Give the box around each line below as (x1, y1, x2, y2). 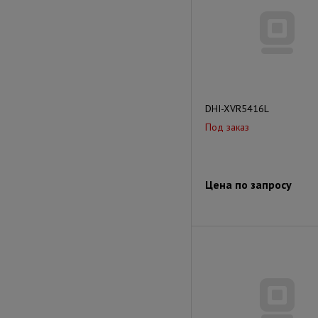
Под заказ (205, 121, 249, 133)
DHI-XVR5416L (205, 102, 269, 115)
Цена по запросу (205, 177, 292, 192)
